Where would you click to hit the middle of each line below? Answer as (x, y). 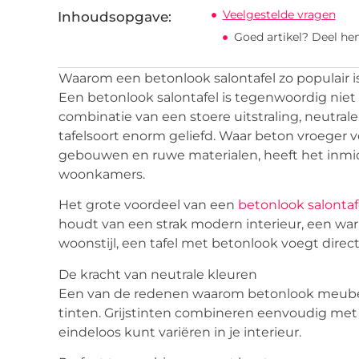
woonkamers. (102, 175)
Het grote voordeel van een (148, 205)
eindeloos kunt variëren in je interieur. (180, 332)
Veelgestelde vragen (279, 15)
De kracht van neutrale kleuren (158, 274)
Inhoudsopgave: (115, 17)
